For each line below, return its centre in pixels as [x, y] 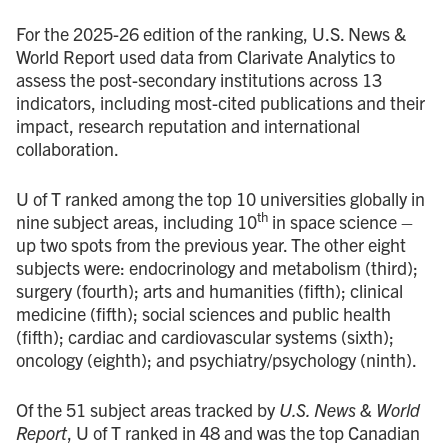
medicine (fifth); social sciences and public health [203, 313]
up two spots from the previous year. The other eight [211, 244]
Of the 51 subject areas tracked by [147, 409]
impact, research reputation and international [188, 125]
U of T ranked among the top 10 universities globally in [220, 198]
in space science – [340, 221]
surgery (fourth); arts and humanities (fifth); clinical [209, 290]
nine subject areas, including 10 [136, 221]
